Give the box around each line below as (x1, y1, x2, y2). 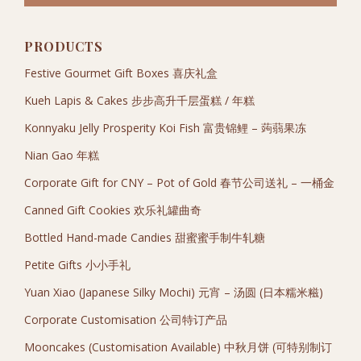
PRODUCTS (24, 38, 103, 56)
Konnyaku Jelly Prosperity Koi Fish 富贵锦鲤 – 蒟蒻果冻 (24, 120, 306, 136)
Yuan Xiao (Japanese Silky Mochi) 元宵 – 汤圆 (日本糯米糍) (24, 284, 323, 301)
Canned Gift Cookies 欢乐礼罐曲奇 (24, 202, 201, 218)
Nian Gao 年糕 (24, 147, 99, 164)
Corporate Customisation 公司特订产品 (24, 312, 227, 328)
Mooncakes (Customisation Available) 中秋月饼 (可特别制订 (24, 339, 332, 355)
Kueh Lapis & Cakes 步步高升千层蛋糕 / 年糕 (24, 93, 255, 109)
